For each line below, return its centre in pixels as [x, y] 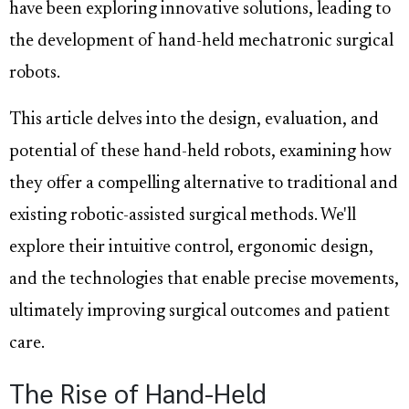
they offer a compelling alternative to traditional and [204, 184]
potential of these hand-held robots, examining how [200, 152]
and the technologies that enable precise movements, [204, 280]
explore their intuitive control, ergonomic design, [191, 248]
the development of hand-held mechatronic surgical [201, 42]
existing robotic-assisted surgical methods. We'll [183, 216]
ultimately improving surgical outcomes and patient [199, 312]
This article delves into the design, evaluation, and [194, 121]
